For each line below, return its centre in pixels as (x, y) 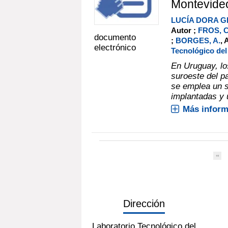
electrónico (115, 48)
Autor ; (184, 30)
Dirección (144, 203)
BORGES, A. (198, 40)
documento (115, 38)
